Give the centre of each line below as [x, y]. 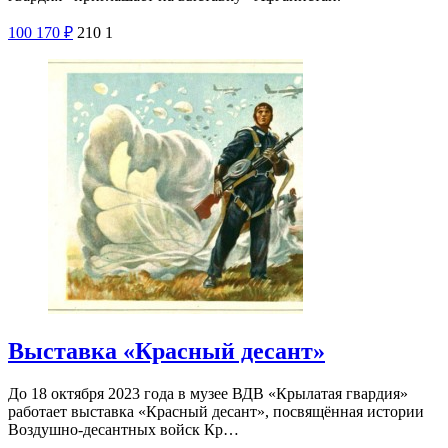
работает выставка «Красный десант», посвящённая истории [216, 412]
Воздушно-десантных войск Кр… [123, 430]
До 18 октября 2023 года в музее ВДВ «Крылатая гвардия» [208, 394]
